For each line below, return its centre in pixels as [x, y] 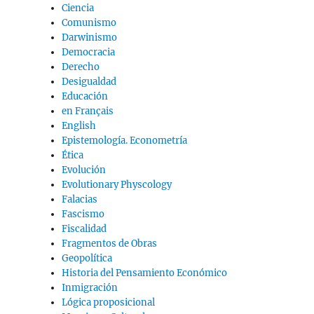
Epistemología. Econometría [125, 141]
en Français [88, 111]
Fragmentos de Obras [110, 244]
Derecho [81, 67]
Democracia [89, 53]
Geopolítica [87, 259]
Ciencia [78, 8]
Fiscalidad [84, 229]
